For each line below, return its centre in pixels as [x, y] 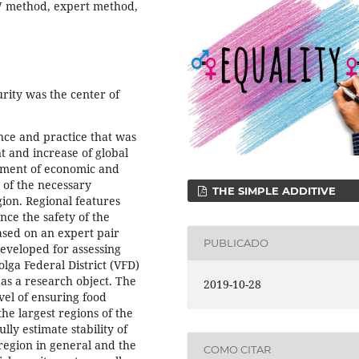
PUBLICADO [236, 243]
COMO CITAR [238, 350]
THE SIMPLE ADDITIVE [273, 190]
